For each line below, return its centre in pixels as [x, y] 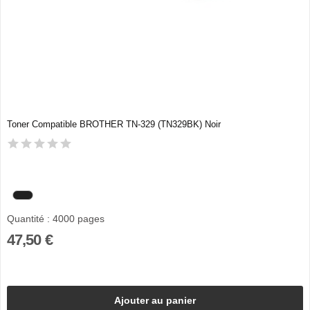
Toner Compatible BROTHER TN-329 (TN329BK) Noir [113, 125]
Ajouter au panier [155, 300]
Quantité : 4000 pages [55, 218]
